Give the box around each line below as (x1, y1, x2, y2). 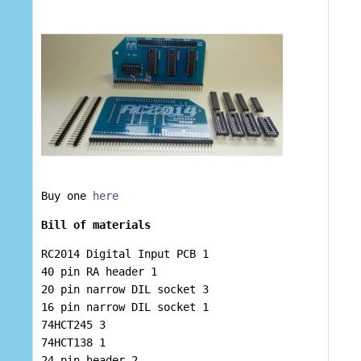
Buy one (41, 189, 93, 203)
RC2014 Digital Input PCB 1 (41, 247, 209, 261)
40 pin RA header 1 (41, 265, 157, 279)
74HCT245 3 (41, 318, 106, 332)
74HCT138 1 (41, 336, 106, 350)
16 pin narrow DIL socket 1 (41, 301, 209, 314)
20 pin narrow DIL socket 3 (41, 283, 209, 297)
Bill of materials (41, 218, 151, 232)
